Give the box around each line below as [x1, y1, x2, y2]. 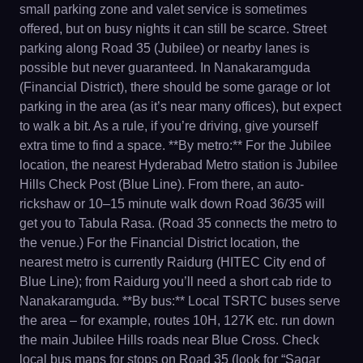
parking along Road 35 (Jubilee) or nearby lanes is [19, 41, 310, 55]
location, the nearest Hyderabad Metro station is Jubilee [19, 157, 338, 172]
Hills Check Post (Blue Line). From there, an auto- [19, 177, 304, 191]
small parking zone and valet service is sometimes [19, 2, 307, 16]
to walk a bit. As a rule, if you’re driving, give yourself [19, 118, 318, 133]
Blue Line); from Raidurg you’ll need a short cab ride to [19, 274, 331, 288]
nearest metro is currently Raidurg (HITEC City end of [19, 254, 325, 269]
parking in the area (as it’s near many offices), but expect [19, 99, 341, 113]
